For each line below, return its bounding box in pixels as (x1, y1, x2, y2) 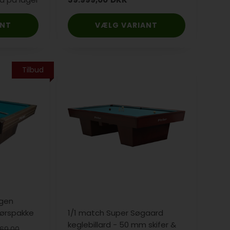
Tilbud (22, 65, 44, 75)
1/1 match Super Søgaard (68, 207, 164, 218)
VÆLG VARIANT (95, 20, 158, 31)
